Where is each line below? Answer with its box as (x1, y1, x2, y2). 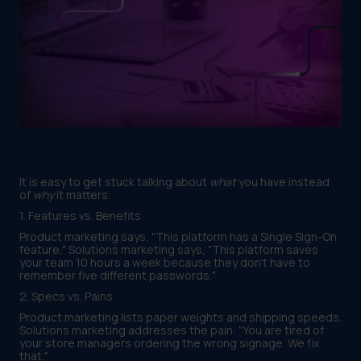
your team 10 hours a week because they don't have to (19, 255, 310, 271)
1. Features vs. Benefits (19, 208, 141, 224)
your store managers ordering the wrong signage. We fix (19, 335, 319, 351)
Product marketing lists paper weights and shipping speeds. (19, 309, 342, 326)
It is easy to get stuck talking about (19, 174, 210, 190)
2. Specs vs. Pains (19, 288, 113, 305)
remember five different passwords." (19, 268, 216, 284)
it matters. (54, 187, 110, 203)
